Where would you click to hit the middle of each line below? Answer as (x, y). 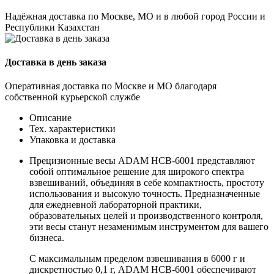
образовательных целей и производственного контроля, (146, 216)
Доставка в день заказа (56, 62)
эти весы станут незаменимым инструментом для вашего (149, 227)
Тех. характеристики (72, 129)
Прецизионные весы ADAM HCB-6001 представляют (142, 161)
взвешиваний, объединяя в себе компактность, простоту (147, 183)
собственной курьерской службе (72, 97)
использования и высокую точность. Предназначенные (145, 194)
